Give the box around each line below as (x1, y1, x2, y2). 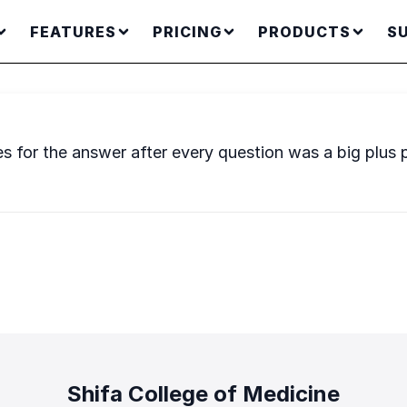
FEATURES (29, 22, 116, 41)
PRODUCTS (257, 22, 351, 41)
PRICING (152, 22, 222, 41)
